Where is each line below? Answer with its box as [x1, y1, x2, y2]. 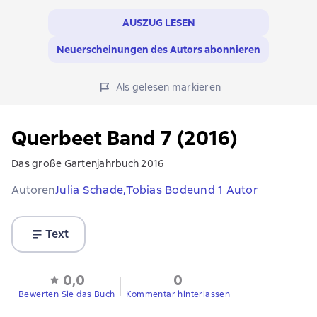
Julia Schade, [55, 183, 127, 198]
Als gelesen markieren [115, 81, 221, 94]
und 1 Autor [193, 183, 258, 198]
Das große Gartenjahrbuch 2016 [11, 157, 164, 171]
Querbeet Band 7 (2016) [11, 125, 237, 151]
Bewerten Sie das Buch [18, 289, 115, 301]
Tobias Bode [126, 183, 193, 198]
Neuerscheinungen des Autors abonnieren [57, 43, 260, 57]
